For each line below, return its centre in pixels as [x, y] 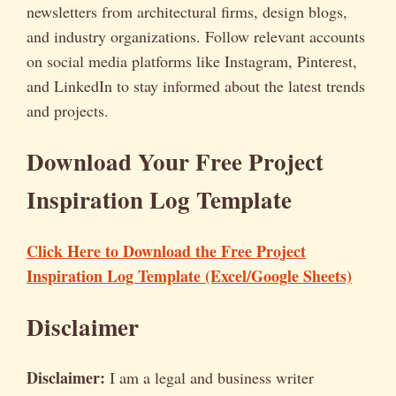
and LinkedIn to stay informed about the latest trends [196, 85]
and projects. [68, 110]
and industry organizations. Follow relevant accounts [196, 36]
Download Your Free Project [175, 162]
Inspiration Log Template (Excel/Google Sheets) [189, 275]
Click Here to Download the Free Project [166, 251]
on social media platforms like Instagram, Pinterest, [192, 61]
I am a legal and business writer [209, 378]
